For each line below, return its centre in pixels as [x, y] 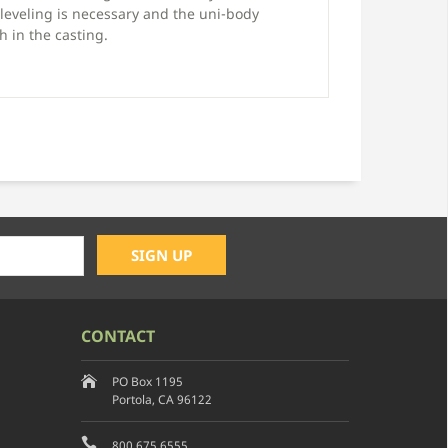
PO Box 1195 [147, 381]
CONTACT [117, 335]
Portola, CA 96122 [161, 399]
